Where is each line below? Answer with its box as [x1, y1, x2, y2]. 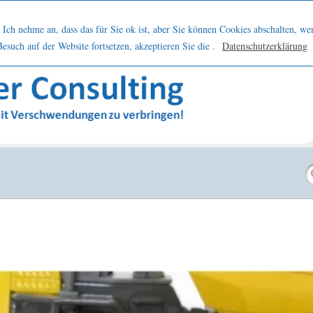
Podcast [225, 15, 279, 31]
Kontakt [105, 15, 156, 31]
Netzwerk [25, 15, 85, 31]
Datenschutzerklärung [222, 38, 307, 52]
